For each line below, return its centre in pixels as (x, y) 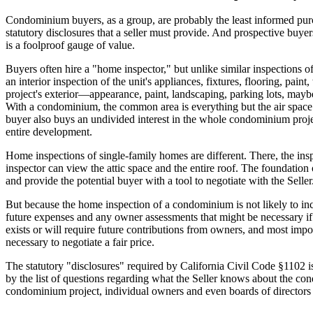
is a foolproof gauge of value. (70, 45)
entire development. (49, 132)
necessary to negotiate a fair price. (80, 242)
